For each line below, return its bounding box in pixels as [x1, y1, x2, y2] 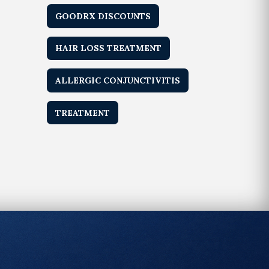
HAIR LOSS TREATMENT [55, 43, 162, 54]
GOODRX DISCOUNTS [55, 10, 151, 22]
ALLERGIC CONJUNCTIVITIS [55, 75, 181, 86]
